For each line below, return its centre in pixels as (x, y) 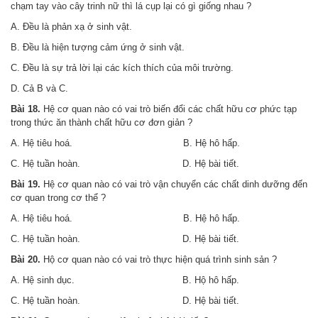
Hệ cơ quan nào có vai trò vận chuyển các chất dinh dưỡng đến (174, 184)
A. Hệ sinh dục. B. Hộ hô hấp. (125, 280)
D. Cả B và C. (39, 88)
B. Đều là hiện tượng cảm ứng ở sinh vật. (98, 47)
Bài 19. (26, 184)
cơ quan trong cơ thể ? (58, 198)
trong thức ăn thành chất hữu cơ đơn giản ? (102, 122)
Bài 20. (26, 259)
